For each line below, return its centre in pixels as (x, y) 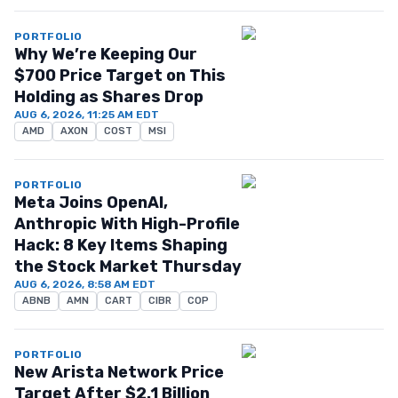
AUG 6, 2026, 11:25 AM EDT (87, 115)
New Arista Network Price (119, 372)
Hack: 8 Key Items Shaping (121, 245)
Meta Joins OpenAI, (91, 203)
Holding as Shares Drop (109, 97)
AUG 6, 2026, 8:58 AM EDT (85, 284)
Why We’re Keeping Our (106, 54)
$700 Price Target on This (120, 76)
